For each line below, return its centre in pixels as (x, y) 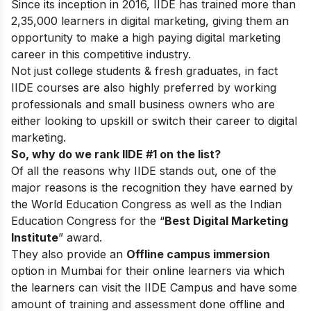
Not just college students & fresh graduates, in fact (144, 70)
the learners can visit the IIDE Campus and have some (154, 287)
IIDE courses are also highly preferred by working (144, 87)
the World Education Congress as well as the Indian (146, 204)
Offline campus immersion (198, 254)
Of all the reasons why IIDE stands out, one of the (144, 170)
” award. (80, 237)
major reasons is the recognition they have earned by (152, 187)
